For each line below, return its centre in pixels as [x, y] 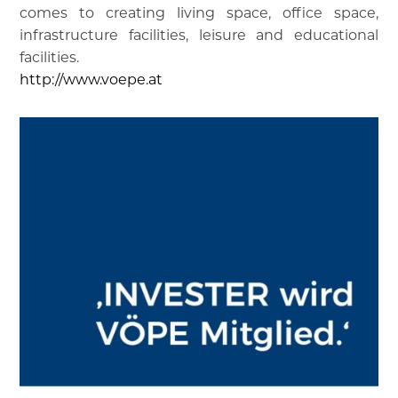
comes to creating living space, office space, [199, 13]
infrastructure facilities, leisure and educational [199, 35]
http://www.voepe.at [92, 80]
